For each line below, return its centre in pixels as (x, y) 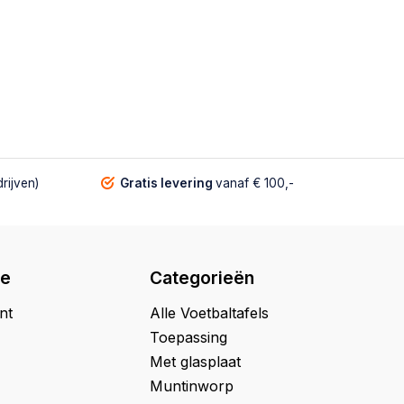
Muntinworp (192, 386)
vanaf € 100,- (254, 183)
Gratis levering (167, 183)
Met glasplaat (195, 361)
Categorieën (202, 277)
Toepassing (188, 337)
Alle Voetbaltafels (209, 312)
